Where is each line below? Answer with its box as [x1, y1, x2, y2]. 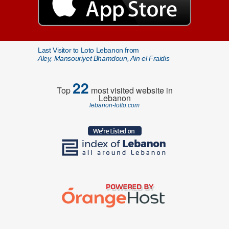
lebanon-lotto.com [89, 102, 140, 109]
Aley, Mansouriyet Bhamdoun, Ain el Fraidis [38, 54, 170, 62]
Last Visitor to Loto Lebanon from [38, 46, 139, 54]
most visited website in [88, 84, 173, 96]
